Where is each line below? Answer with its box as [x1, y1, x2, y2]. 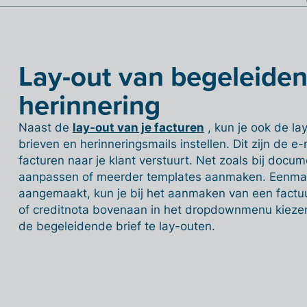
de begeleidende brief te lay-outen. [18, 219, 215, 234]
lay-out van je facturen [72, 121, 204, 135]
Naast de [18, 121, 73, 135]
